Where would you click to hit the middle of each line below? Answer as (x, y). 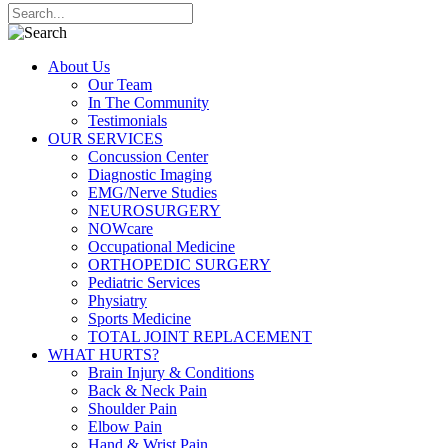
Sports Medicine (139, 319)
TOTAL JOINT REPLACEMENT (200, 337)
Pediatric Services (144, 283)
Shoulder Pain (132, 409)
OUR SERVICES (105, 139)
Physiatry (117, 301)
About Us (79, 67)
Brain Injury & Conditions (171, 373)
